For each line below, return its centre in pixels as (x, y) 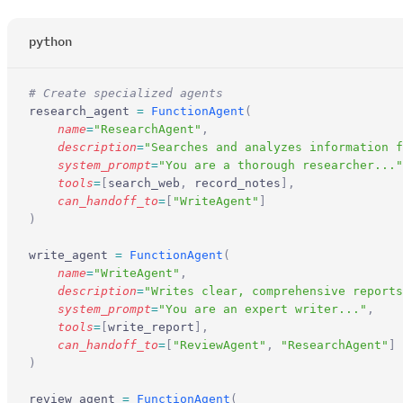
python (50, 41)
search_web (144, 183)
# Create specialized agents (126, 93)
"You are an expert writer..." (263, 309)
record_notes (234, 183)
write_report (151, 327)
